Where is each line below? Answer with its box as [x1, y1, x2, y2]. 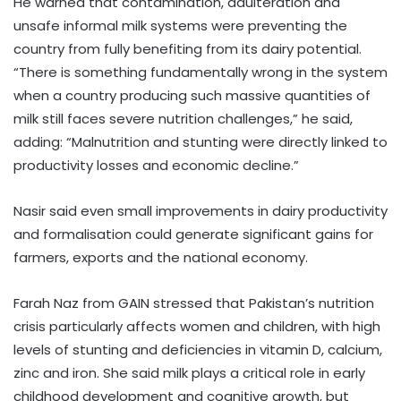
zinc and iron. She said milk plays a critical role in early [13, 363, 365, 382]
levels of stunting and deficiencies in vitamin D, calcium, [13, 339, 382, 359]
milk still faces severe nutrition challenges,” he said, [13, 108, 353, 128]
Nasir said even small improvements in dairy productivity [13, 200, 388, 220]
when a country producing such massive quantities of [13, 85, 371, 105]
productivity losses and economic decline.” [13, 155, 299, 175]
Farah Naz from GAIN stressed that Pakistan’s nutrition [13, 293, 374, 312]
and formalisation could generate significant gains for [13, 224, 373, 243]
